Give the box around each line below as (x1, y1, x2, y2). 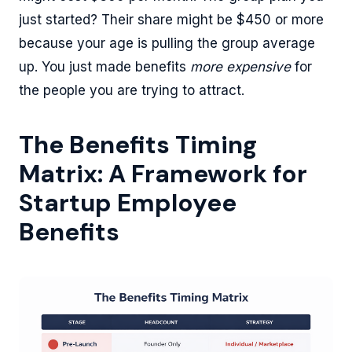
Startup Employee (19, 186, 236, 219)
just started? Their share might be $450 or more (19, 11, 324, 27)
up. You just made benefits (19, 58, 190, 75)
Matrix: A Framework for (19, 157, 307, 190)
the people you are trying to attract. (19, 82, 244, 98)
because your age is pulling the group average (19, 35, 315, 51)
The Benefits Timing (19, 128, 257, 161)
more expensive (190, 58, 291, 75)
